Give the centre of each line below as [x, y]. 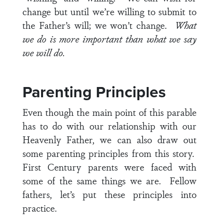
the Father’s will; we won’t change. [99, 25]
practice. [40, 208]
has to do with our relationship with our [109, 126]
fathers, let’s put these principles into [109, 194]
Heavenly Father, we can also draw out [109, 139]
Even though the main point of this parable [109, 112]
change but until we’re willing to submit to [109, 11]
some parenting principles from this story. [109, 153]
